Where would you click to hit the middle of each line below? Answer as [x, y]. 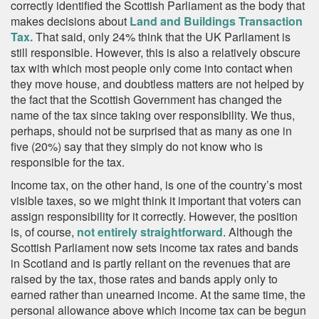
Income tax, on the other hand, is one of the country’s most [156, 185]
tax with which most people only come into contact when [152, 68]
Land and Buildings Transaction [216, 21]
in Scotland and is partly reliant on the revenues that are [151, 263]
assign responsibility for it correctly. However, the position [154, 216]
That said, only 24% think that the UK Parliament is [162, 37]
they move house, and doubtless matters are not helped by [157, 84]
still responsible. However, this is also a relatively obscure [156, 52]
